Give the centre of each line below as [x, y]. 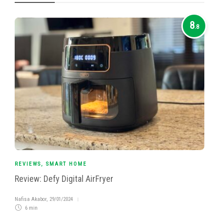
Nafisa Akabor [31, 199]
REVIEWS [28, 164]
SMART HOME [66, 164]
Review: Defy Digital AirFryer [64, 179]
